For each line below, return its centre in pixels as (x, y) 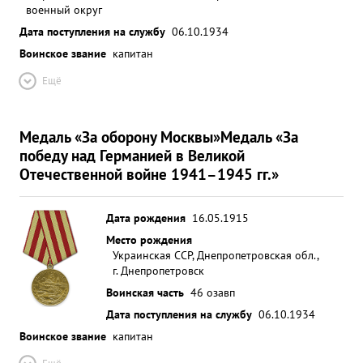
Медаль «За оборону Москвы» (120, 137)
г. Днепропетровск (158, 270)
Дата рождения (146, 218)
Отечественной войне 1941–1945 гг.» (149, 174)
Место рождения (149, 239)
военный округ (64, 9)
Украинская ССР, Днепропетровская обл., (216, 255)
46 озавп (213, 292)
